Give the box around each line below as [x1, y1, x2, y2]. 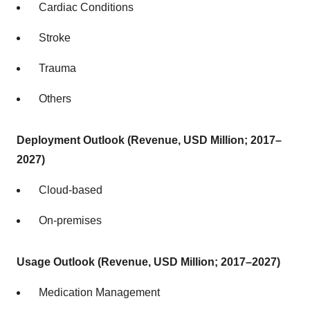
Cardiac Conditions [39, 1, 134, 13]
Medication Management [39, 286, 160, 298]
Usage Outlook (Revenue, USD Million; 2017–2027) [17, 256, 280, 268]
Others [39, 93, 71, 104]
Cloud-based [39, 184, 102, 196]
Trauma [39, 62, 76, 74]
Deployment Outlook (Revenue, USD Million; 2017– [17, 134, 282, 146]
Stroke [39, 32, 71, 44]
